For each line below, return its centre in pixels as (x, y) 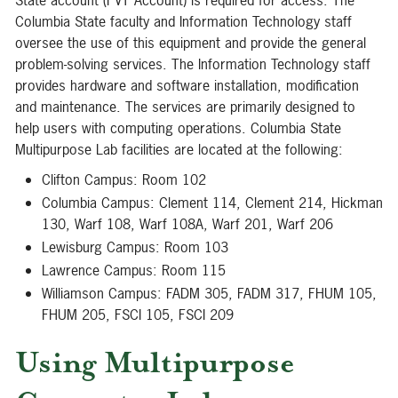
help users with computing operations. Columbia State (178, 128)
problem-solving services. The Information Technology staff (193, 64)
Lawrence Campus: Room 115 (134, 270)
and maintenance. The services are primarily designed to (185, 107)
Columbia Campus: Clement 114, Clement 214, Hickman (212, 203)
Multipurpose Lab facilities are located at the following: (179, 149)
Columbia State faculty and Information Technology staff (183, 21)
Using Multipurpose (155, 362)
